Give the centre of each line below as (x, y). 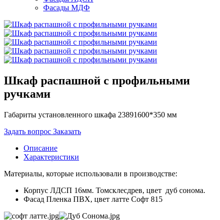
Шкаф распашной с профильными (97, 80)
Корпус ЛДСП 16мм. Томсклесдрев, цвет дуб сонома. (114, 190)
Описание (41, 148)
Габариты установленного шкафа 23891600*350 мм (90, 114)
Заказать (67, 131)
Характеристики (51, 157)
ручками (27, 94)
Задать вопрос (27, 131)
